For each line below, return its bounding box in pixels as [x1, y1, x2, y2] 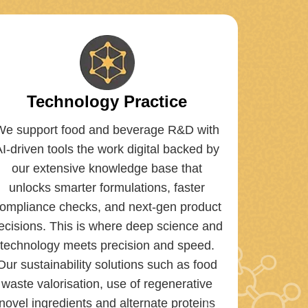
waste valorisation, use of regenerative [1, 276, 213, 291]
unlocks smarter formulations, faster [9, 180, 206, 195]
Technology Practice [27, 91, 188, 111]
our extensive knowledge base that [12, 161, 203, 175]
